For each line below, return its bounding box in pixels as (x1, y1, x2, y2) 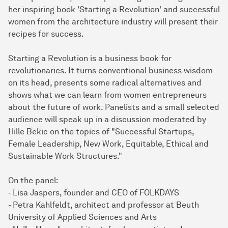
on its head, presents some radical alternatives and (8, 78, 202, 88)
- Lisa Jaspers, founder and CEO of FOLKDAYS (8, 188, 179, 198)
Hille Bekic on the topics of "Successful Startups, (8, 127, 194, 137)
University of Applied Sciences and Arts (8, 212, 157, 222)
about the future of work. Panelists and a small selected (8, 102, 219, 112)
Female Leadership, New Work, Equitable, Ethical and (8, 139, 209, 149)
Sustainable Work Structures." (8, 151, 122, 161)
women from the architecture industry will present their (8, 17, 218, 27)
